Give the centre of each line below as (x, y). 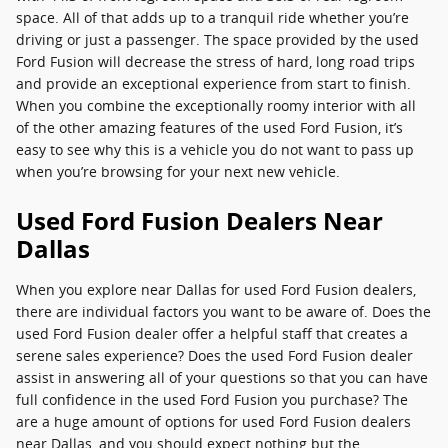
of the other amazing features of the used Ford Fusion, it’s (209, 127)
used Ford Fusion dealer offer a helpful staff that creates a (212, 333)
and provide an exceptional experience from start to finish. (213, 83)
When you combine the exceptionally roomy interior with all (216, 105)
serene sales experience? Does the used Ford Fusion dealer (214, 355)
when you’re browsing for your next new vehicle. (178, 171)
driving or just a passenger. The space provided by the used (217, 39)
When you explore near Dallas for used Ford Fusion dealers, (216, 289)
